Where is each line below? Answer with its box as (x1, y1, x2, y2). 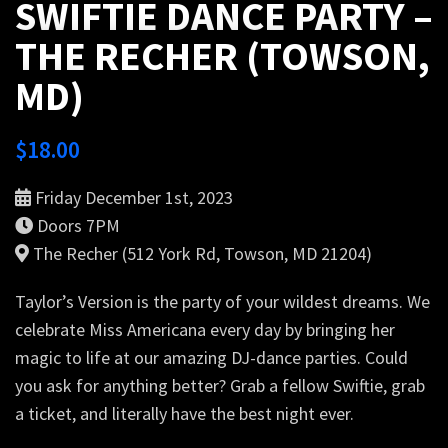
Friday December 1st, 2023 (35, 185, 233, 209)
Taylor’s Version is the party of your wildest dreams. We (15, 289, 430, 313)
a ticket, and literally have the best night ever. (15, 401, 354, 425)
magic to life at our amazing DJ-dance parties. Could (15, 345, 408, 369)
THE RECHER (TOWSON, (15, 30, 430, 81)
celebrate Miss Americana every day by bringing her (15, 317, 395, 341)
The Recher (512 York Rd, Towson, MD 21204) (33, 241, 372, 265)
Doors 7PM (37, 213, 120, 237)
